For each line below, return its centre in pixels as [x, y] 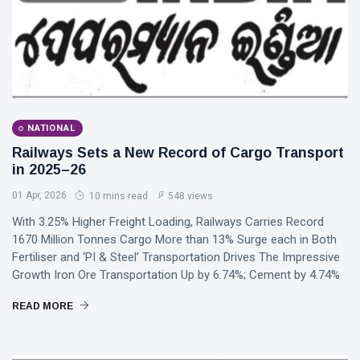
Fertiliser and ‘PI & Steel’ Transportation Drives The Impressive [176, 258]
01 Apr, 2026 [39, 196]
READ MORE [44, 307]
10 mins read [117, 196]
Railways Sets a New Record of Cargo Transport [178, 153]
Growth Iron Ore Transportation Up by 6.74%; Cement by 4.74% [176, 275]
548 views [190, 196]
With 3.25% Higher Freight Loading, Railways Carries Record [168, 222]
